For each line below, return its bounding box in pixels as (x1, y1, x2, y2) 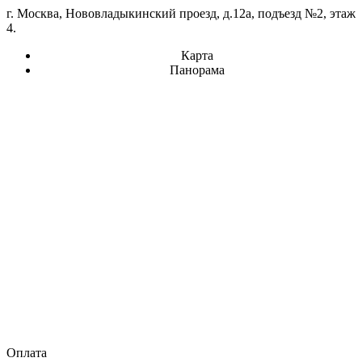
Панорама (170, 62, 225, 77)
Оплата (6, 345, 47, 360)
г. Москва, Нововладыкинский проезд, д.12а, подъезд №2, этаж (6, 6, 356, 20)
